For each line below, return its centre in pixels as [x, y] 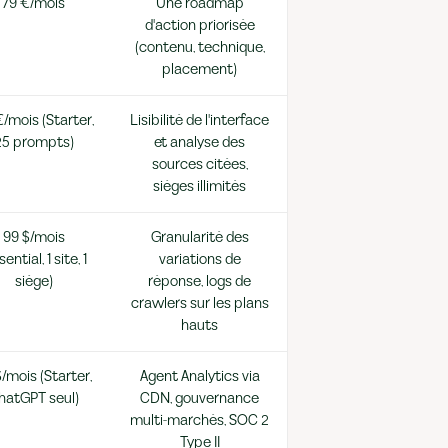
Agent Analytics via [199, 376]
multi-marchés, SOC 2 [199, 420]
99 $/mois [33, 237]
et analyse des [199, 142]
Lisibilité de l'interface [199, 120]
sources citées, [199, 164]
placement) [199, 69]
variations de [199, 259]
